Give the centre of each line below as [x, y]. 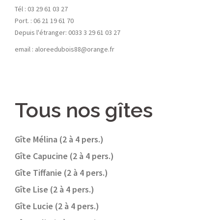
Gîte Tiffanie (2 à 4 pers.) [61, 173]
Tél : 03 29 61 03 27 [41, 9]
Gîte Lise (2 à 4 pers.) [55, 190]
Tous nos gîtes [84, 110]
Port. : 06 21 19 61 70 [44, 21]
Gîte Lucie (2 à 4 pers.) [57, 206]
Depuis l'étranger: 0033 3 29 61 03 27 [68, 33]
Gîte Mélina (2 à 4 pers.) [59, 139]
